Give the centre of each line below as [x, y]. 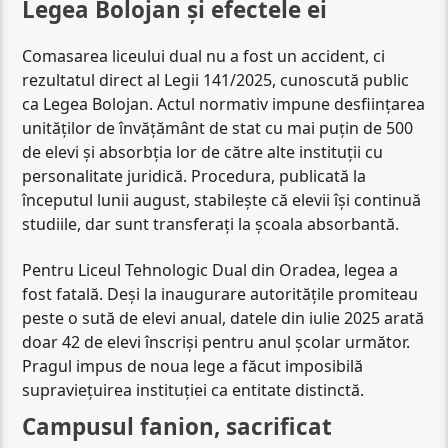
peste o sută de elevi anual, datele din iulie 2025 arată [223, 317]
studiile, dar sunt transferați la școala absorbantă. [211, 223]
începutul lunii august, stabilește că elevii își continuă [222, 199]
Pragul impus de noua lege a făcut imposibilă [193, 365]
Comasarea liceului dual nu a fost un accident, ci [204, 55]
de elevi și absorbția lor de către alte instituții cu [203, 151]
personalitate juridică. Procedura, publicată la [194, 175]
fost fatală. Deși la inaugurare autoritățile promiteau [220, 293]
